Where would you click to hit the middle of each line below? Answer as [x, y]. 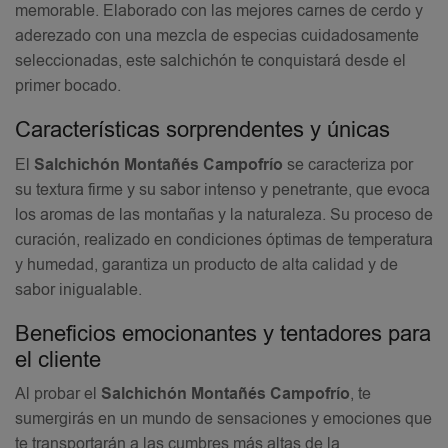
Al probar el [58, 394]
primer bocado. [68, 85]
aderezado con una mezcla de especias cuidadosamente [217, 35]
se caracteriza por [348, 164]
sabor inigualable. [78, 289]
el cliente [58, 360]
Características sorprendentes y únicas [202, 130]
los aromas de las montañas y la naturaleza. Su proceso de [224, 214]
